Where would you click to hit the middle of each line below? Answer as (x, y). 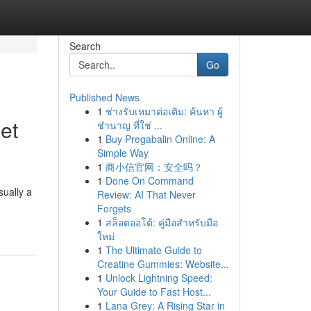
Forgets (114, 208)
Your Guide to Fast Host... (154, 292)
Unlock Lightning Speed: (159, 278)
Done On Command (149, 180)
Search (85, 46)
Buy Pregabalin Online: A (160, 139)
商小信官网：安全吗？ (154, 167)
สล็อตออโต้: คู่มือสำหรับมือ (161, 222)
